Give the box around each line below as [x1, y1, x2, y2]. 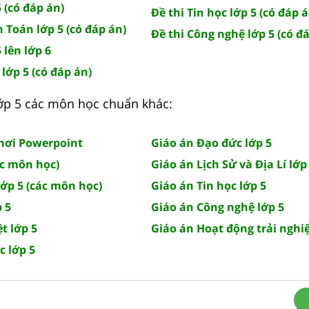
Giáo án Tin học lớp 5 [151, 177, 266, 193]
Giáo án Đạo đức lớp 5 [151, 134, 272, 150]
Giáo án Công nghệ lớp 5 [151, 199, 284, 215]
